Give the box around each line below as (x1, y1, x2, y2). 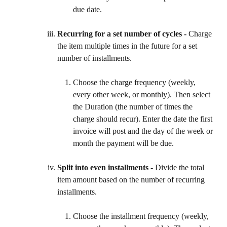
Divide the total (155, 163, 206, 172)
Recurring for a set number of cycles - (57, 29, 188, 39)
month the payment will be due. (73, 139, 174, 148)
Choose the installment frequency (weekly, (73, 212, 211, 221)
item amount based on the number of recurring (57, 175, 207, 184)
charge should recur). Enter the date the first (73, 115, 214, 124)
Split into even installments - (57, 163, 155, 172)
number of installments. (57, 54, 132, 63)
